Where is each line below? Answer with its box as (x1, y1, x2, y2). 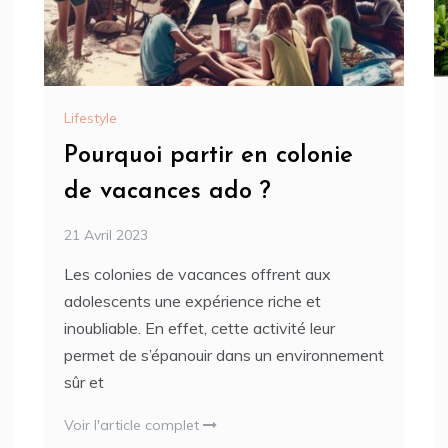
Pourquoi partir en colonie (64, 143, 353, 168)
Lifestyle (64, 108, 117, 127)
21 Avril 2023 (64, 225, 148, 244)
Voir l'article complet (64, 415, 203, 434)
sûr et (64, 371, 104, 392)
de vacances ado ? (64, 179, 271, 204)
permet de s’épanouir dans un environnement (64, 344, 384, 365)
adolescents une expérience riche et (64, 290, 321, 311)
